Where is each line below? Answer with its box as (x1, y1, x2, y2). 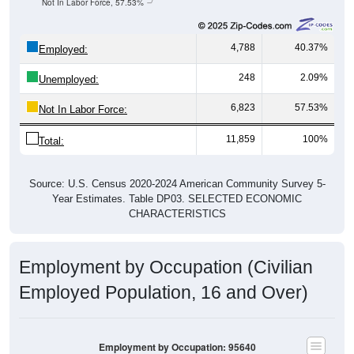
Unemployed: (39, 73, 99, 85)
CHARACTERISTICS (128, 207, 226, 220)
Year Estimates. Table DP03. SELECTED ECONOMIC (52, 192, 302, 205)
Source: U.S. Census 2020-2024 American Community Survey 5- (28, 177, 326, 190)
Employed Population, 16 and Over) (19, 281, 308, 303)
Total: (39, 134, 64, 147)
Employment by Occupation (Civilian (19, 256, 313, 277)
